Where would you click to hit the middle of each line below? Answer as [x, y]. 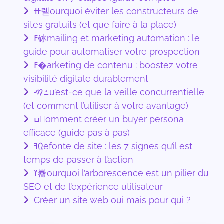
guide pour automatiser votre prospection [112, 52]
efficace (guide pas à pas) [77, 133]
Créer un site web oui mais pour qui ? [111, 200]
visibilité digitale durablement [86, 79]
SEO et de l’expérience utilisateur [93, 187]
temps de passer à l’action [78, 160]
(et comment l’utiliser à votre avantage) [106, 106]
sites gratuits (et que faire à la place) [100, 25]
